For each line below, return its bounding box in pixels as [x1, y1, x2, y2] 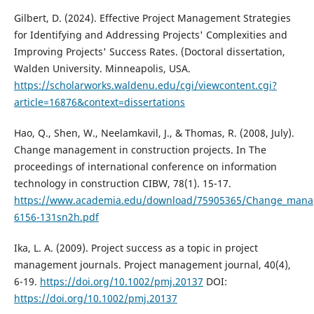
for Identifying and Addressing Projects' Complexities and [13, 28, 287, 42]
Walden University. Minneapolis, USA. [13, 62, 191, 76]
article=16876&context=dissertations [13, 95, 185, 109]
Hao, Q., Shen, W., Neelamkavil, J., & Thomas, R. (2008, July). [13, 126, 294, 140]
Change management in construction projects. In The [13, 143, 266, 157]
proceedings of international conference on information [13, 160, 277, 174]
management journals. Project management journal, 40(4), [13, 258, 291, 272]
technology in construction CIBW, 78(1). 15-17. [13, 177, 231, 191]
